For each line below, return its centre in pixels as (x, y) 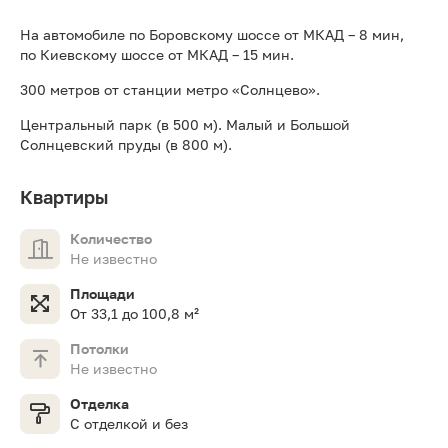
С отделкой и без (129, 423)
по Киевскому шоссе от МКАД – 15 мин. (157, 54)
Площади (102, 293)
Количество (111, 238)
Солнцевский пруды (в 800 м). (126, 144)
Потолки (99, 348)
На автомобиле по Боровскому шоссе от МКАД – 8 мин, (212, 34)
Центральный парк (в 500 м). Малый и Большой (185, 124)
